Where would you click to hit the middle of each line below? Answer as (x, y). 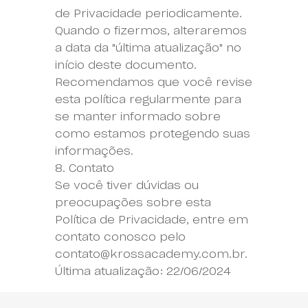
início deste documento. (125, 65)
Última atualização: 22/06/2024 (143, 271)
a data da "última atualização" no (148, 48)
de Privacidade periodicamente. (148, 13)
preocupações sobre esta (133, 202)
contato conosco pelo (120, 237)
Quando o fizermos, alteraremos (151, 31)
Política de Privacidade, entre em (151, 220)
